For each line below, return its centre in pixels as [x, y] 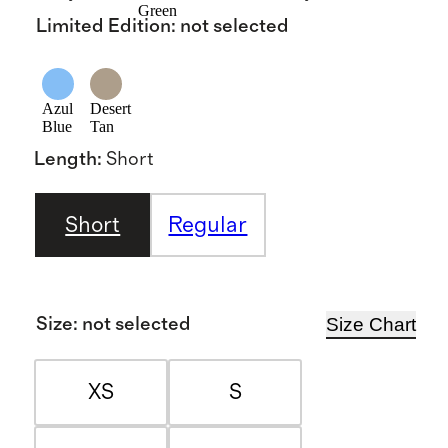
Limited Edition [103, 26]
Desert [110, 108]
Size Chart [371, 325]
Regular [208, 224]
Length [65, 160]
